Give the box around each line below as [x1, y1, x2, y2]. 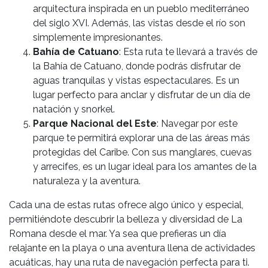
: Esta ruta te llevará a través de [119, 46, 257, 58]
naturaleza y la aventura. [33, 175, 141, 187]
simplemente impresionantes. [33, 32, 163, 44]
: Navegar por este [157, 118, 237, 130]
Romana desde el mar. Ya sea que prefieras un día [9, 228, 226, 240]
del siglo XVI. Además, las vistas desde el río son [33, 17, 245, 29]
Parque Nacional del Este [33, 118, 157, 130]
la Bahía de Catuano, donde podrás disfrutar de [33, 60, 240, 72]
